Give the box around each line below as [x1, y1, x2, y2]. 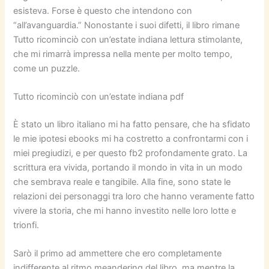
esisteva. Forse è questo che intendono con [13, 5, 193, 16]
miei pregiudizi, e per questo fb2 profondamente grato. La [13, 148, 248, 159]
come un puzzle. [13, 62, 80, 74]
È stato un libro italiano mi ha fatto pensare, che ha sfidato [13, 119, 251, 130]
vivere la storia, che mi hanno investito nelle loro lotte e [13, 205, 237, 217]
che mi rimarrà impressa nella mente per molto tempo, [13, 48, 233, 59]
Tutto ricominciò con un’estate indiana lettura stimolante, [13, 34, 243, 45]
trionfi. [13, 220, 40, 231]
